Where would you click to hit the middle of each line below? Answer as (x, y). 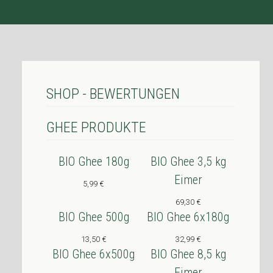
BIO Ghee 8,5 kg (188, 254)
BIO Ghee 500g (94, 217)
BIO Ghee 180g (94, 161)
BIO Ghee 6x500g (94, 254)
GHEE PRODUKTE (96, 127)
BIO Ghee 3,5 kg (188, 161)
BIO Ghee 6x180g (188, 217)
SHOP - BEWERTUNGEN (113, 94)
